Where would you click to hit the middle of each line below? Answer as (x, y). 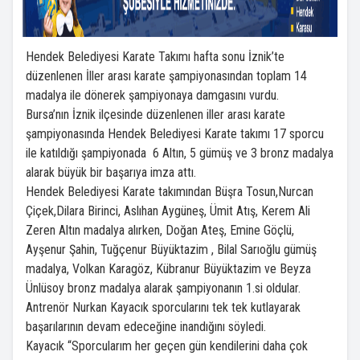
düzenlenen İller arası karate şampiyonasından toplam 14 (166, 76)
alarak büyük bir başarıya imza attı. (111, 173)
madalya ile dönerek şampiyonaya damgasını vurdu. (152, 96)
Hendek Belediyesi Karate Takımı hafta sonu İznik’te (155, 57)
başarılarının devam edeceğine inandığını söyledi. (146, 327)
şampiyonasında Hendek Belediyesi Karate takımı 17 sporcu (175, 134)
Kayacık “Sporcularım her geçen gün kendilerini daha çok (167, 346)
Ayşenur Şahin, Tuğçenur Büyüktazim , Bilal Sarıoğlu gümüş (171, 250)
